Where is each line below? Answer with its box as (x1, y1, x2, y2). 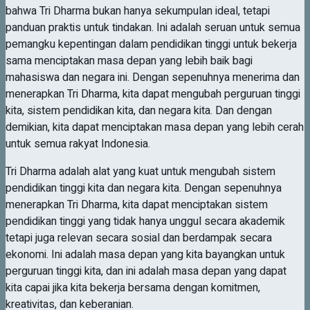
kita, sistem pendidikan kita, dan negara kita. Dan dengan (6, 102, 272, 119)
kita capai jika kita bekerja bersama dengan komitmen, (6, 279, 260, 296)
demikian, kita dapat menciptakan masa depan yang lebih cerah (6, 118, 304, 136)
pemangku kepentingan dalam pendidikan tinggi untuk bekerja (6, 35, 297, 53)
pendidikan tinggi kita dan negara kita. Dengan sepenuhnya (6, 179, 282, 197)
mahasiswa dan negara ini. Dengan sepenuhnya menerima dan (6, 69, 300, 86)
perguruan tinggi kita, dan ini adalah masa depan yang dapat (6, 262, 286, 280)
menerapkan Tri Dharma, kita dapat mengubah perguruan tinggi (6, 85, 300, 102)
